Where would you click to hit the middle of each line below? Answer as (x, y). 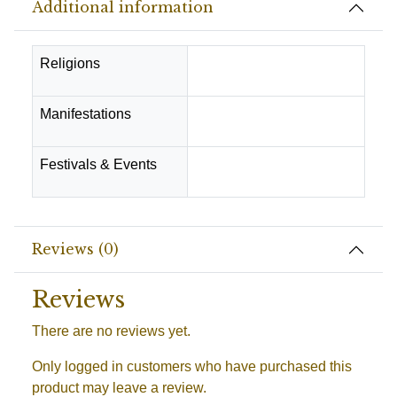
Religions (70, 63)
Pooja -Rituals (240, 164)
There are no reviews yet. (111, 331)
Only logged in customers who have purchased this (192, 366)
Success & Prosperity (262, 113)
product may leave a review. (119, 387)
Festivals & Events (98, 164)
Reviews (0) (75, 249)
